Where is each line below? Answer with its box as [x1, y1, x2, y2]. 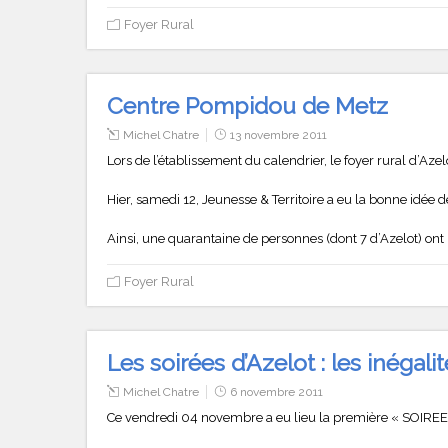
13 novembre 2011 [230, 127, 327, 142]
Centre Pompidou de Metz [107, 91, 388, 119]
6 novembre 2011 [230, 384, 323, 399]
